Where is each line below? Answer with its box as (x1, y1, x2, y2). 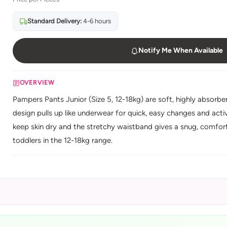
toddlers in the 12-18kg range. (12, 136, 112, 145)
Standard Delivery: (27, 17, 82, 25)
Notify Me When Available (138, 46, 223, 55)
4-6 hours (81, 17, 111, 25)
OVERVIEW (19, 79, 55, 86)
